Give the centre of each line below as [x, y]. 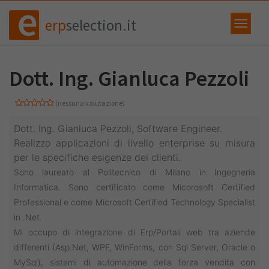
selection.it [101, 25]
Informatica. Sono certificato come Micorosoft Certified [134, 187]
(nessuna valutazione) [89, 103]
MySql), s [34, 262]
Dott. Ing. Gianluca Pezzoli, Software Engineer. [118, 128]
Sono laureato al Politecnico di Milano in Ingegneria [134, 172]
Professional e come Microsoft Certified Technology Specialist [134, 202]
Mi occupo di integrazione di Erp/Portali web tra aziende [134, 232]
